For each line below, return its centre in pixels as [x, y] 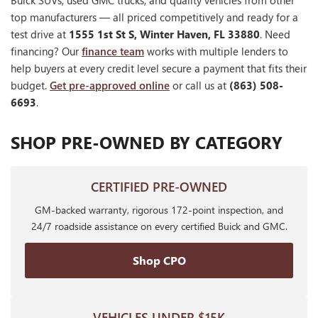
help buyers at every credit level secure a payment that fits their [159, 68]
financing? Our [46, 51]
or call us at [199, 86]
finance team [113, 51]
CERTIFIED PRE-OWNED [159, 187]
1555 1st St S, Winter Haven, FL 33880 [164, 34]
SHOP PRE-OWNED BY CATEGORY [147, 142]
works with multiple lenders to [216, 51]
